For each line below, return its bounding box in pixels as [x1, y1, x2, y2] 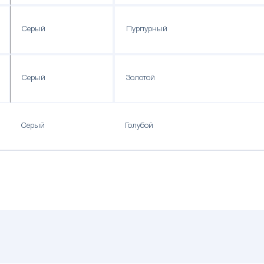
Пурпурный [126, 26, 168, 34]
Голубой [125, 123, 154, 130]
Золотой [126, 75, 156, 82]
